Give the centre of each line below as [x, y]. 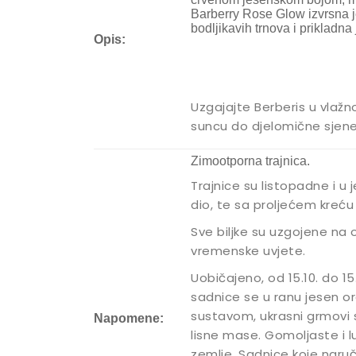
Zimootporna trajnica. [250, 161]
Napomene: [129, 319]
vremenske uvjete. [248, 251]
